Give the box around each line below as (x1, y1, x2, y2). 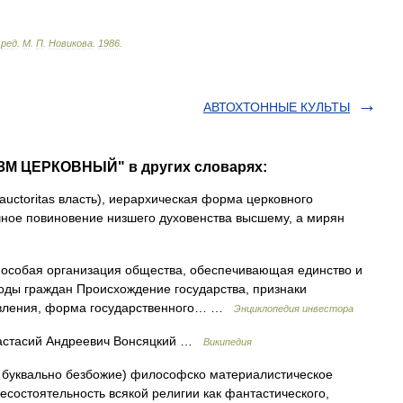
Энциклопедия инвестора (234, 303, 354, 314)
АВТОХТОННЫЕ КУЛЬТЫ (203, 100, 350, 114)
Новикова (49, 38, 93, 49)
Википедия (203, 336, 252, 347)
